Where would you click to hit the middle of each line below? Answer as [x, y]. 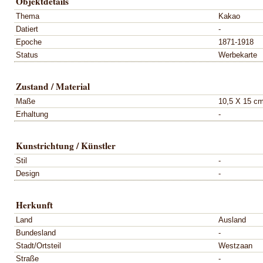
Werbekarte [238, 55]
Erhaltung [32, 114]
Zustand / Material [53, 86]
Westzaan [235, 245]
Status [27, 55]
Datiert [27, 29]
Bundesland [36, 232]
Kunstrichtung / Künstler [66, 145]
